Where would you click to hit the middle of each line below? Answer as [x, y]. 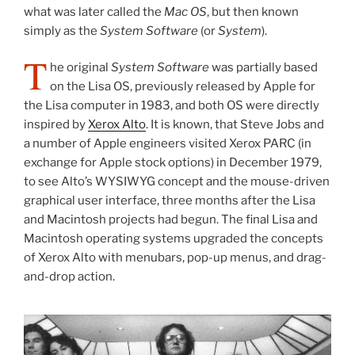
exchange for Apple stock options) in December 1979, [173, 163]
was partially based [263, 68]
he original [80, 68]
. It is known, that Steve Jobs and [235, 125]
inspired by [56, 125]
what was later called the [94, 11]
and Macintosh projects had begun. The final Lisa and [171, 220]
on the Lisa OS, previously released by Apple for [182, 87]
